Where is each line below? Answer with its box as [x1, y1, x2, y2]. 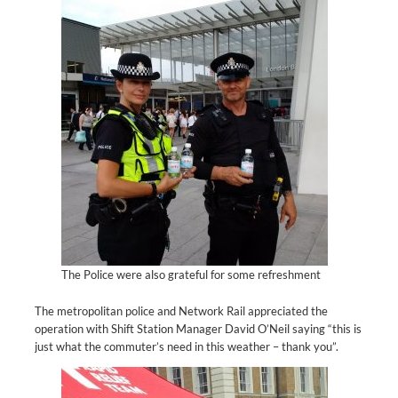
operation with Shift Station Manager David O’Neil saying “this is [35, 321, 362, 336]
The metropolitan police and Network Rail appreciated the [35, 303, 328, 318]
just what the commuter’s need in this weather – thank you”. [35, 338, 338, 354]
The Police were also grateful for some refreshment [61, 267, 321, 282]
